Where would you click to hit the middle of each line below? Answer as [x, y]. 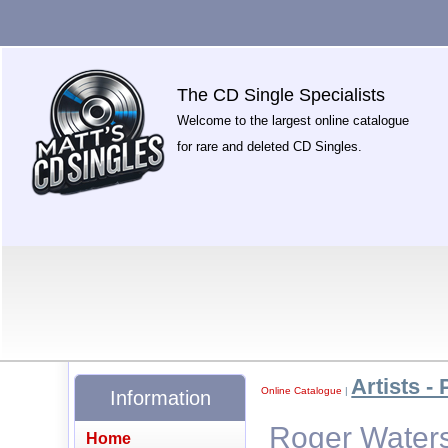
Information [160, 397]
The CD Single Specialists [281, 95]
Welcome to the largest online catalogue [293, 120]
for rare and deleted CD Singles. [270, 146]
